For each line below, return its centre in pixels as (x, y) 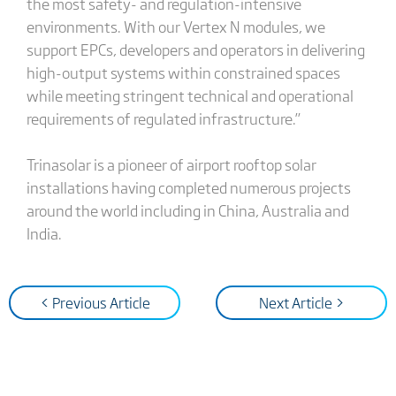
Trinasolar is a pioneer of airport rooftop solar (171, 164)
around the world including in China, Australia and (187, 209)
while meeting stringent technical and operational (190, 95)
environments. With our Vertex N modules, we (175, 26)
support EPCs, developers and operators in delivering (195, 49)
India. (44, 232)
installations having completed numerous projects (188, 187)
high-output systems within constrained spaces (183, 72)
